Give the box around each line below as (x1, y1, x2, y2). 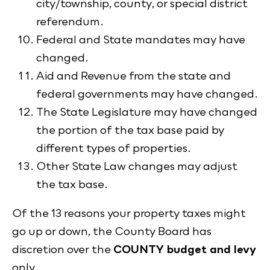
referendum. (36, 14, 104, 28)
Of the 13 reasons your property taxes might (12, 206, 246, 220)
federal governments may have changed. (36, 87, 258, 101)
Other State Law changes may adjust (36, 159, 237, 173)
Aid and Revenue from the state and (36, 69, 231, 83)
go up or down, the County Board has (12, 224, 212, 238)
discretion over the (12, 242, 113, 256)
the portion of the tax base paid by (36, 123, 224, 137)
